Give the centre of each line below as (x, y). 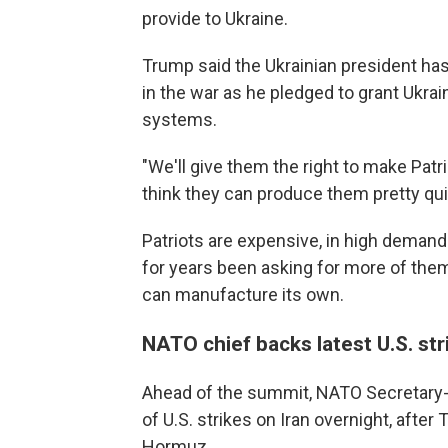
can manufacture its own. (243, 294)
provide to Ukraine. (215, 18)
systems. (179, 119)
